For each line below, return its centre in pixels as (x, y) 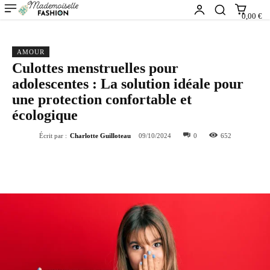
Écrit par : (53, 136)
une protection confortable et (102, 99)
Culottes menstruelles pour (95, 68)
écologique (45, 115)
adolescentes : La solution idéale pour (128, 84)
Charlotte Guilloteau (100, 136)
